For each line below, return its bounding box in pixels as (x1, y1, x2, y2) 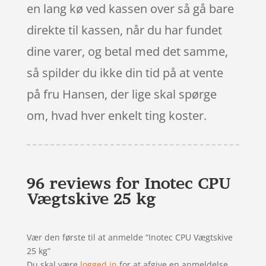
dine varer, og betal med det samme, (26, 43, 228, 59)
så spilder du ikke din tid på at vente (26, 64, 223, 81)
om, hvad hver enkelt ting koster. (26, 107, 207, 123)
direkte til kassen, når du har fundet (26, 21, 222, 38)
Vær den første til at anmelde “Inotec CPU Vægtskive (26, 231, 233, 243)
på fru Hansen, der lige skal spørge (26, 85, 217, 102)
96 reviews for (26, 173, 144, 192)
